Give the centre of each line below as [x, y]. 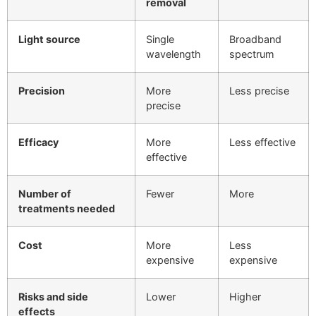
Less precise [259, 90]
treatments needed [67, 208]
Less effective [262, 142]
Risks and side [53, 296]
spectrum [252, 54]
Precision [42, 90]
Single [160, 39]
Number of [45, 193]
